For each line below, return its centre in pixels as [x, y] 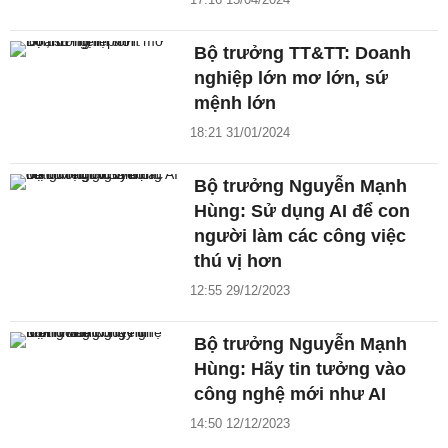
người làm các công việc [300, 236]
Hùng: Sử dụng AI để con [302, 211]
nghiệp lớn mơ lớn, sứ [291, 78]
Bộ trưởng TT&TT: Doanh [303, 53]
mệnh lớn [235, 103]
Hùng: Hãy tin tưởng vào [300, 369]
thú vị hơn [238, 261]
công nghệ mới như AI [290, 394]
